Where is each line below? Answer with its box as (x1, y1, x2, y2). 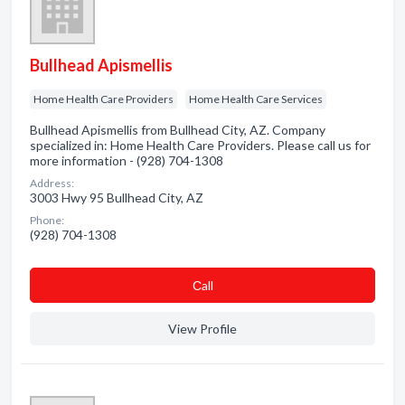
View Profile (168, 321, 237, 336)
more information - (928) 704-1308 (30, 153, 223, 168)
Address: (30, 176, 74, 190)
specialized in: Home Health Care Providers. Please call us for (30, 137, 371, 153)
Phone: (30, 213, 64, 227)
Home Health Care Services (189, 92, 323, 106)
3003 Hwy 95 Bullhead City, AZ (30, 190, 203, 205)
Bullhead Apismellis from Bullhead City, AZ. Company (30, 122, 325, 137)
